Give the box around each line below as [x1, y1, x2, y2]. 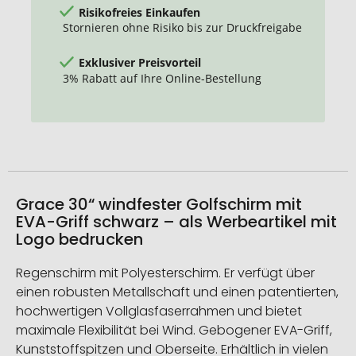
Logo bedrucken [16, 228, 143, 251]
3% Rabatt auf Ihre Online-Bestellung [63, 70, 261, 86]
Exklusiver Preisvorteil [79, 54, 201, 70]
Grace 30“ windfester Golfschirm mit [16, 193, 302, 216]
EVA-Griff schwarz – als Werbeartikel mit [16, 211, 337, 234]
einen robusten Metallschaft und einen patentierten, [16, 283, 339, 302]
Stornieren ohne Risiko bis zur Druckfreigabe [63, 20, 302, 36]
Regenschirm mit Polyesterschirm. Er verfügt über [16, 264, 315, 283]
